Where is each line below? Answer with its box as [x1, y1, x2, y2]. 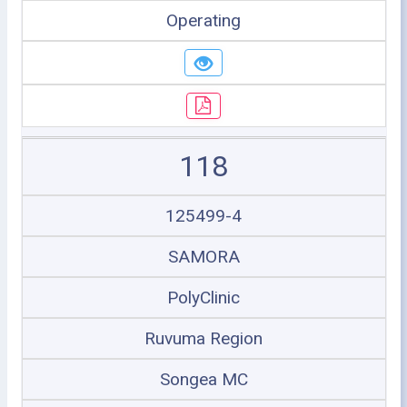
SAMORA [167, 246, 240, 267]
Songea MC [159, 369, 248, 390]
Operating [166, 10, 241, 31]
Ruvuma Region [144, 328, 263, 349]
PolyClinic [167, 287, 240, 308]
